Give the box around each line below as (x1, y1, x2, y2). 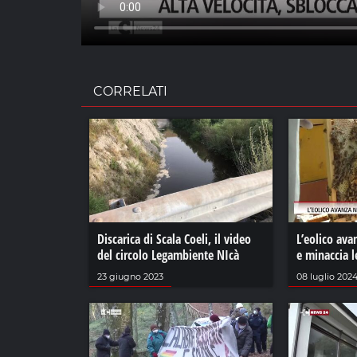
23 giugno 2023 (97, 270, 163, 282)
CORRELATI (93, 84, 167, 100)
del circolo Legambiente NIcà (97, 245, 239, 264)
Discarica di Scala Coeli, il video (97, 229, 251, 248)
